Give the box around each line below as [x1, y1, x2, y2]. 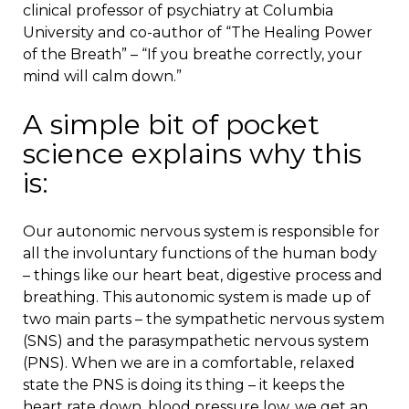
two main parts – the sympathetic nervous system [23, 310, 384, 329]
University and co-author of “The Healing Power [23, 24, 372, 42]
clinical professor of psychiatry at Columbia [23, 2, 333, 20]
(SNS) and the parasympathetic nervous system [23, 332, 369, 351]
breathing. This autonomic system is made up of [23, 288, 371, 307]
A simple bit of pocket [23, 108, 320, 142]
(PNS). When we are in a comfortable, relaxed [23, 354, 355, 372]
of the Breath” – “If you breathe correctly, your [23, 46, 362, 64]
